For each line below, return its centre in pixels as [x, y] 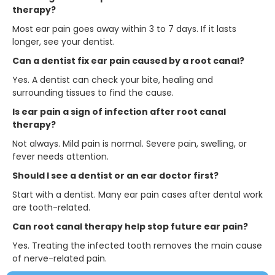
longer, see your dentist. [64, 41]
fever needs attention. [60, 156]
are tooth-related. [51, 207]
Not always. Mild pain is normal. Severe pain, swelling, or [130, 143]
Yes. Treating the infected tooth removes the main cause [137, 245]
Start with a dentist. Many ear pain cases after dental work [137, 194]
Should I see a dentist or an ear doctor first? [115, 175]
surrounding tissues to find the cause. [93, 92]
